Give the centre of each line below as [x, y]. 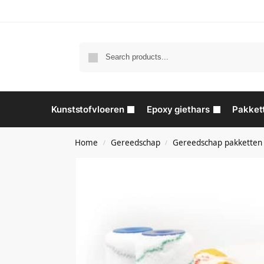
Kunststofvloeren [88, 109]
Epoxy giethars [178, 109]
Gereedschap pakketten [217, 143]
